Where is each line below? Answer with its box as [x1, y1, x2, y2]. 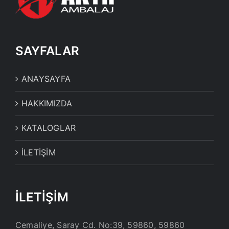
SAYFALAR [15, 43, 79, 58]
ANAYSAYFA [21, 73, 71, 84]
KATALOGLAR [21, 122, 76, 133]
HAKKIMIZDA [21, 98, 73, 108]
